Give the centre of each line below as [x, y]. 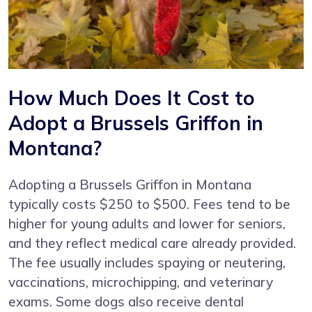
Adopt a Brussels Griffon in [136, 123]
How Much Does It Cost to [132, 97]
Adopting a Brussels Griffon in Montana [130, 184]
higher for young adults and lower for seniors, [147, 223]
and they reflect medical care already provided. [152, 243]
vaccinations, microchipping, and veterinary [141, 282]
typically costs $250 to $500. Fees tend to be [149, 204]
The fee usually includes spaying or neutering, [147, 262]
